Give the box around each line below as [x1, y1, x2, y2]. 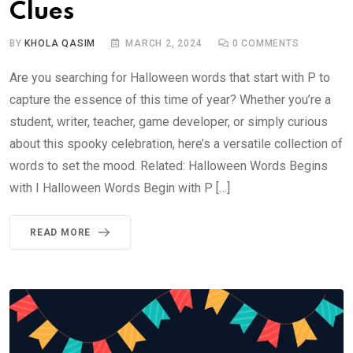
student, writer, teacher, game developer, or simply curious [9, 114, 328, 130]
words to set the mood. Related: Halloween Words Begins [9, 158, 328, 174]
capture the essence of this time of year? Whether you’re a [9, 92, 331, 108]
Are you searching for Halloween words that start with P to [9, 70, 330, 86]
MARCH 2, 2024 [125, 38, 203, 50]
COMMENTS [238, 38, 299, 50]
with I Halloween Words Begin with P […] [9, 180, 230, 196]
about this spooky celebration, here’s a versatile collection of [9, 136, 343, 152]
